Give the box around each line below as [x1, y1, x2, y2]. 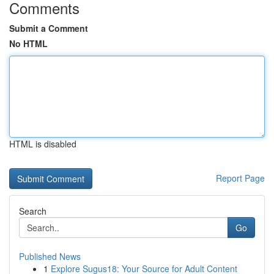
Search [19, 205, 46, 217]
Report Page [216, 172, 265, 184]
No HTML [9, 37, 48, 50]
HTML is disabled [9, 138, 76, 150]
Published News [19, 250, 81, 262]
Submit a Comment [9, 22, 88, 34]
